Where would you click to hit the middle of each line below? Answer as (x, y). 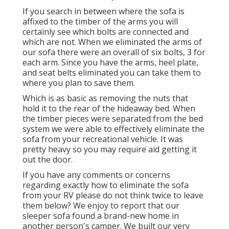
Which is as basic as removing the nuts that (105, 98)
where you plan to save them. (79, 83)
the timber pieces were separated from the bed (113, 119)
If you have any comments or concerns (96, 175)
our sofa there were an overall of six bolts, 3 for (114, 52)
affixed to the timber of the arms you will (100, 22)
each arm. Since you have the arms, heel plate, (110, 63)
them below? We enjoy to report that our (101, 206)
